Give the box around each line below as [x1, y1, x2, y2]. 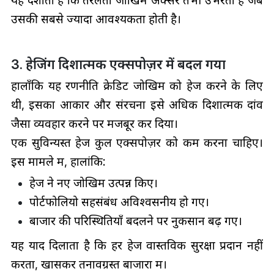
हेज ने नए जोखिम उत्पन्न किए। [29, 175, 158, 190]
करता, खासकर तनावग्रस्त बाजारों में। [10, 256, 167, 272]
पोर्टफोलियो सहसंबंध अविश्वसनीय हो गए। [29, 194, 209, 209]
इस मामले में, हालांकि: [10, 154, 105, 169]
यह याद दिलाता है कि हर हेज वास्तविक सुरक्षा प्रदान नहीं [10, 237, 264, 253]
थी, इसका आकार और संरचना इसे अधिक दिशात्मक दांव [10, 97, 264, 113]
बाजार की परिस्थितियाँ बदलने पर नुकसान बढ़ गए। [29, 213, 242, 228]
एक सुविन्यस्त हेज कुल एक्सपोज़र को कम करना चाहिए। [10, 135, 264, 150]
